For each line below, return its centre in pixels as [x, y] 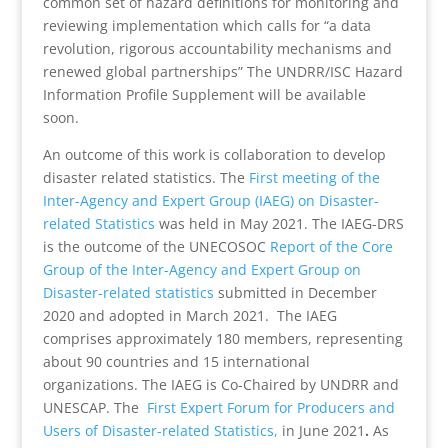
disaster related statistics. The [143, 177]
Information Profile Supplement [148, 94]
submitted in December [295, 292]
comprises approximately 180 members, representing [222, 338]
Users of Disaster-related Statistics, [160, 430]
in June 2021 [323, 430]
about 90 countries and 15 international [176, 361]
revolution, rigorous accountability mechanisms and [217, 48]
